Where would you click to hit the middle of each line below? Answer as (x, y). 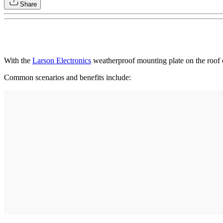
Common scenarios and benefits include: (67, 78)
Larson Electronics (62, 61)
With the (18, 61)
